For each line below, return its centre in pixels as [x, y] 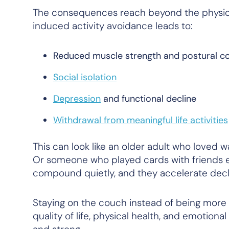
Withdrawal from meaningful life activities [141, 120]
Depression [77, 99]
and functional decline [148, 99]
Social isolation [85, 77]
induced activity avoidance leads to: [113, 26]
